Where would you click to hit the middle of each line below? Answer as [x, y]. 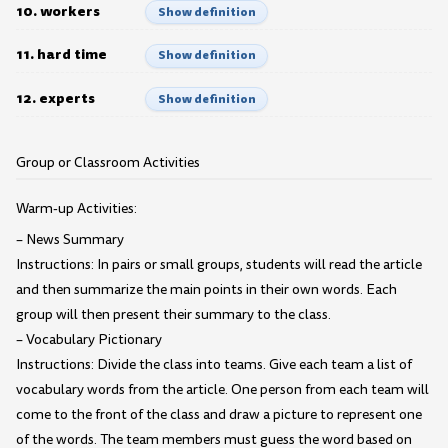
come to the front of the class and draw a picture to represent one [219, 415]
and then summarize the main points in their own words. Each [206, 290]
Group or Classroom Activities [108, 163]
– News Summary [70, 240]
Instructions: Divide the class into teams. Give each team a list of [214, 365]
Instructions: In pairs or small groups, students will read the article [219, 265]
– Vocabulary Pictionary [89, 340]
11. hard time [61, 54]
